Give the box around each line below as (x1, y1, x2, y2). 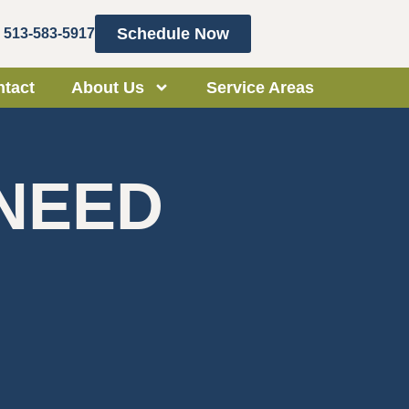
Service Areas (206, 79, 314, 97)
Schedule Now (117, 25, 229, 43)
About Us (71, 79, 144, 97)
